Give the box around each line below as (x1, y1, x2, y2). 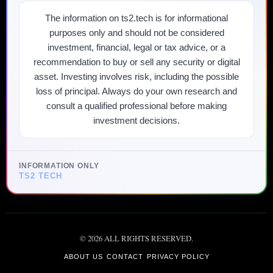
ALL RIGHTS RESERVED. (102, 233, 193, 244)
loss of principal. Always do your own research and (36, 86, 237, 97)
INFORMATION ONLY (19, 161, 99, 171)
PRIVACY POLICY (146, 253, 210, 261)
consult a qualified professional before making (46, 101, 227, 112)
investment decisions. (93, 115, 180, 126)
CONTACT (106, 253, 143, 261)
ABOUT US (63, 253, 103, 261)
